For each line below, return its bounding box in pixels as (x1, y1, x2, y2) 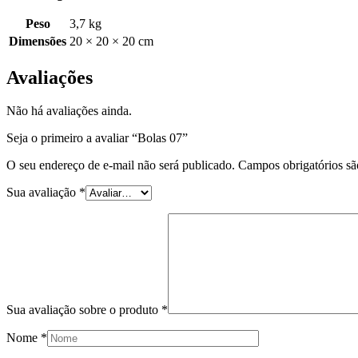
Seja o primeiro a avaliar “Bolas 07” (6, 131, 188, 145)
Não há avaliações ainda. (6, 104, 132, 118)
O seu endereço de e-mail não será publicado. (6, 158, 235, 173)
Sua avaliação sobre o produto (6, 303, 161, 317)
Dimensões (9, 34, 66, 48)
